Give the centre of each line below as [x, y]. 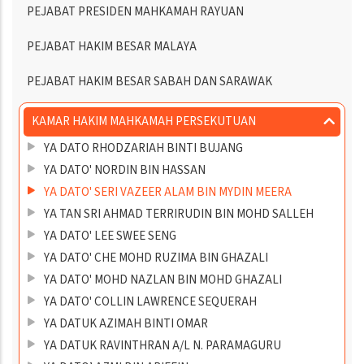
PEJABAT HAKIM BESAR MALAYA [112, 47]
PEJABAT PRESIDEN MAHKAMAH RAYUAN [135, 12]
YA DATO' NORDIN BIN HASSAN [125, 171]
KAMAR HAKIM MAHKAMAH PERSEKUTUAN [144, 122]
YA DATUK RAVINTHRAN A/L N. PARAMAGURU [162, 346]
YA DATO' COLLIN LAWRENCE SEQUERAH [150, 302]
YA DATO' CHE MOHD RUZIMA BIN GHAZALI [156, 258]
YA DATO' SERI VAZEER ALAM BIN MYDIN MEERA [168, 193]
